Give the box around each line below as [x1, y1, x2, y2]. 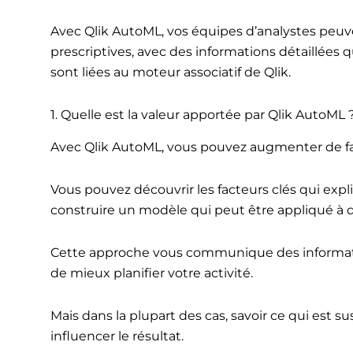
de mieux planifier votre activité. [50, 265, 253, 281]
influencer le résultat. [50, 328, 184, 344]
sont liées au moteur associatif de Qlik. [50, 64, 291, 80]
